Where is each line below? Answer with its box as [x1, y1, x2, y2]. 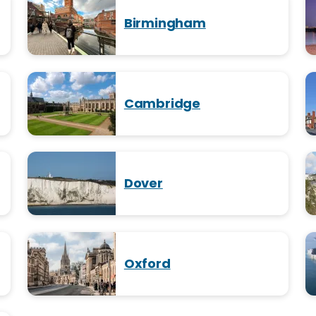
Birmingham [123, 13, 206, 32]
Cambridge [123, 94, 200, 112]
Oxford [123, 254, 171, 272]
